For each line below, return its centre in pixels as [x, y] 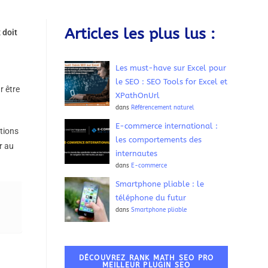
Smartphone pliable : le [160, 184]
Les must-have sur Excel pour [171, 68]
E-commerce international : [167, 126]
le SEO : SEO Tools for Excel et [172, 82]
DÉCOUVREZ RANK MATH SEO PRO [146, 258]
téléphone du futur [151, 198]
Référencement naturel [163, 107]
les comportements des [159, 140]
